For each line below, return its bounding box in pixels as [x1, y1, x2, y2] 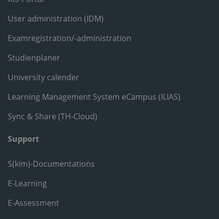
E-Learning [8, 177, 47, 189]
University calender [8, 71, 79, 83]
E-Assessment [8, 197, 59, 208]
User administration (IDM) [8, 13, 104, 24]
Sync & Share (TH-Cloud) [8, 110, 97, 122]
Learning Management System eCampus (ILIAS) [8, 91, 180, 102]
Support [8, 133, 39, 144]
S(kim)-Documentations [8, 158, 95, 169]
